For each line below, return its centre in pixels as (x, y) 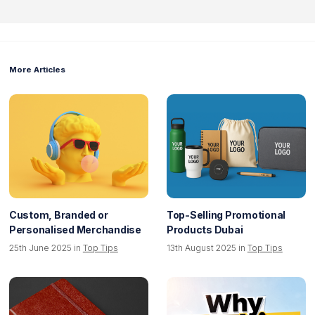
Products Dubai (205, 230)
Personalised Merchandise (75, 230)
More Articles (37, 70)
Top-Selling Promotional (226, 215)
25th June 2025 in (46, 247)
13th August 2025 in (207, 247)
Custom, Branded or (58, 215)
